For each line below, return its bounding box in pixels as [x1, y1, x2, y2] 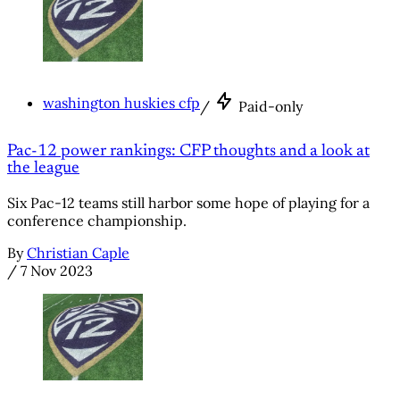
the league [7, 159, 79, 177]
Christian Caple [27, 243, 129, 262]
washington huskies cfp [43, 94, 200, 112]
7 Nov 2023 [21, 261, 93, 279]
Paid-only [238, 97, 303, 116]
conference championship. [7, 211, 187, 229]
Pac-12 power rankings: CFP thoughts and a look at [7, 142, 370, 160]
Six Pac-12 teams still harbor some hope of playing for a [7, 193, 370, 212]
